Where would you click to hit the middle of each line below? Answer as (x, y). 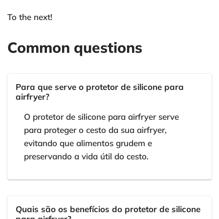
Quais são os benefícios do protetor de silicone (108, 209)
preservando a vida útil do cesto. (86, 156)
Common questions (75, 48)
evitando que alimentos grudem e (88, 143)
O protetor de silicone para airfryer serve (101, 117)
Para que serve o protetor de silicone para (100, 87)
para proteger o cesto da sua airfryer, (95, 130)
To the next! (30, 17)
